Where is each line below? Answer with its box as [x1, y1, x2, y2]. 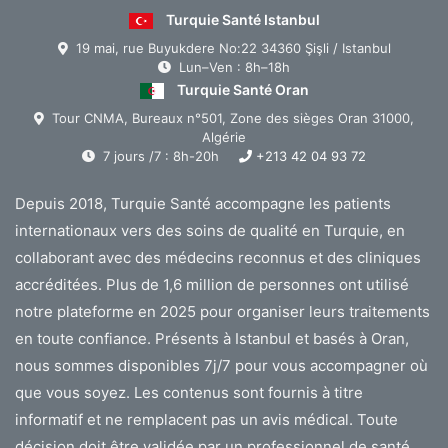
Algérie [202, 128, 246, 145]
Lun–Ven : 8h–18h [175, 58, 290, 75]
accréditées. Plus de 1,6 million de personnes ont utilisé [15, 274, 409, 294]
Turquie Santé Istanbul [165, 10, 320, 28]
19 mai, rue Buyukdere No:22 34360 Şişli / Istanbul [71, 39, 391, 56]
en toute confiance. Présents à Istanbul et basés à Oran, [15, 328, 409, 348]
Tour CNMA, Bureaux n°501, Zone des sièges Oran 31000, [48, 109, 414, 126]
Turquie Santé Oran [176, 80, 309, 98]
